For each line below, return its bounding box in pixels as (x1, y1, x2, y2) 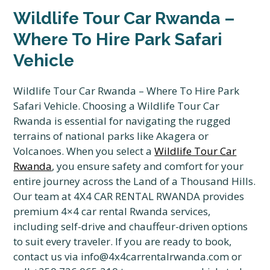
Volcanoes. (13, 144, 64, 158)
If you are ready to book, (113, 234, 232, 248)
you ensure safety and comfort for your (54, 159, 244, 173)
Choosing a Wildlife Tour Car (80, 99, 220, 113)
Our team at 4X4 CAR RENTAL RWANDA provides (13, 189, 245, 203)
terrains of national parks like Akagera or (13, 129, 209, 143)
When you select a (64, 144, 155, 158)
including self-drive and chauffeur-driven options (13, 219, 248, 233)
